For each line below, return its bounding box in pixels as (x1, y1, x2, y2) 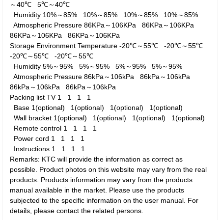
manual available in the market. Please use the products (10, 186, 185, 194)
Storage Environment (10, 42, 76, 50)
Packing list (10, 93, 45, 101)
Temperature (78, 42, 118, 50)
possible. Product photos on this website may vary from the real (10, 165, 207, 173)
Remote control (14, 124, 62, 132)
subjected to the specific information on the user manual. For (10, 196, 199, 204)
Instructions (14, 145, 50, 153)
